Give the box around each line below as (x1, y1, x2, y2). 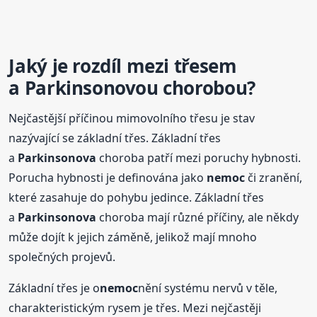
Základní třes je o (8, 280, 100, 296)
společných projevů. (8, 249, 116, 265)
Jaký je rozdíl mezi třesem (8, 53, 237, 79)
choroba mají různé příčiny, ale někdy (96, 209, 299, 226)
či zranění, (245, 170, 303, 186)
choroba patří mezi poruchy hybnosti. (96, 150, 301, 166)
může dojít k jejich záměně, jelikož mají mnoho (8, 229, 258, 246)
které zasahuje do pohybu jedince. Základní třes (8, 190, 265, 206)
